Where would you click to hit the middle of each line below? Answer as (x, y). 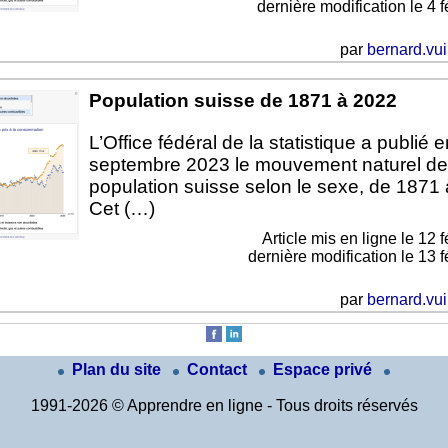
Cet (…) (121, 209)
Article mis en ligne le (340, 239)
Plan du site (118, 370)
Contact (219, 370)
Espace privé (324, 370)
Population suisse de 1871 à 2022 (242, 101)
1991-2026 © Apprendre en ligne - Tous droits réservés (224, 406)
